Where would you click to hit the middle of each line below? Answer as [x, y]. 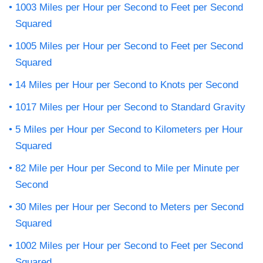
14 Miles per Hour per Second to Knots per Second [127, 85]
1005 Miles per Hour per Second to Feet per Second [129, 46]
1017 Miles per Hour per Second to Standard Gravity [130, 107]
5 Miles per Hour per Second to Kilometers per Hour [129, 129]
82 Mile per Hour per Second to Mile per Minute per [127, 168]
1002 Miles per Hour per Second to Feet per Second [129, 245]
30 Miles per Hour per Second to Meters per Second [129, 207]
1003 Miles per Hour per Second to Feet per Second [129, 7]
